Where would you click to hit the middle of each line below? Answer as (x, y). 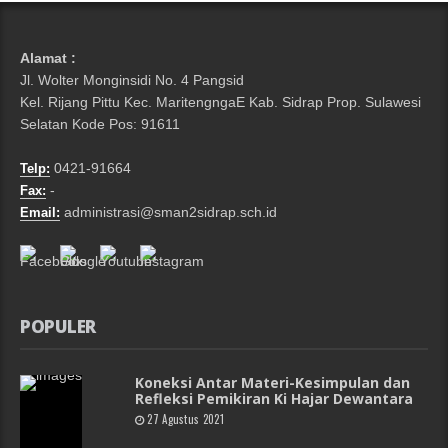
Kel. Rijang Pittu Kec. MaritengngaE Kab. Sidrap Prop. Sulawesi (220, 102)
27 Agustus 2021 (185, 419)
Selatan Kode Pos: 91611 (100, 124)
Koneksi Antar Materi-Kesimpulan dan (272, 383)
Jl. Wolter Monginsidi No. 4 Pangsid (132, 80)
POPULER (58, 327)
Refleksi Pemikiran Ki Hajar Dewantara (274, 399)
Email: (40, 213)
